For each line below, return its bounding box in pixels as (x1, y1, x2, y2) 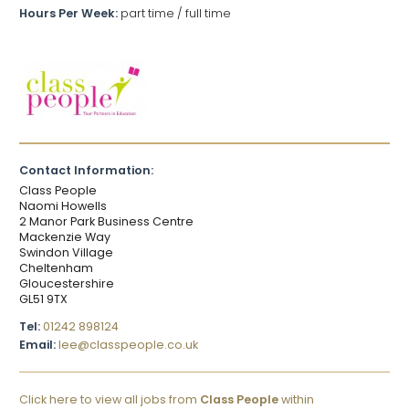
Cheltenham (19, 260, 93, 277)
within (278, 391, 314, 407)
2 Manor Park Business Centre (19, 214, 194, 230)
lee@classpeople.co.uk (58, 336, 198, 352)
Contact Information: (19, 162, 153, 178)
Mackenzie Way (19, 229, 110, 246)
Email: (19, 336, 56, 352)
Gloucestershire (19, 276, 114, 292)
